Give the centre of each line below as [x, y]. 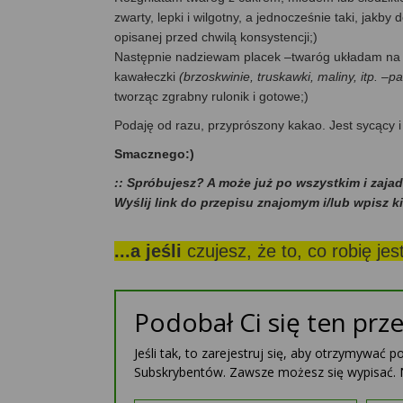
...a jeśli [151, 251]
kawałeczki [147, 77]
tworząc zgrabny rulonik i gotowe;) [211, 97]
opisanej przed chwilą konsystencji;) [216, 37]
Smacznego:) [154, 154]
